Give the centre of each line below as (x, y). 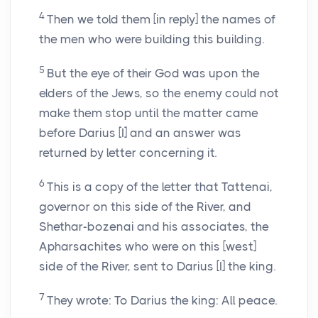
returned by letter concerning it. (128, 153)
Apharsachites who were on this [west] (148, 247)
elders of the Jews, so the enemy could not (159, 93)
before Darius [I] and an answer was (140, 133)
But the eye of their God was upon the (153, 73)
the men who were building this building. (152, 39)
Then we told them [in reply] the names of (161, 20)
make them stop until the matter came (149, 113)
